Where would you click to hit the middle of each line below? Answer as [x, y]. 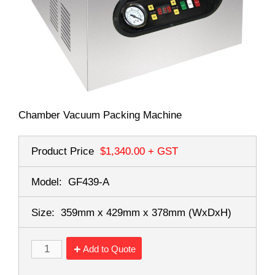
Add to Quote [109, 249]
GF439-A [89, 182]
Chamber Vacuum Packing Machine [100, 115]
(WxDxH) [210, 213]
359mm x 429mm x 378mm [125, 213]
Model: [47, 182]
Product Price [63, 152]
